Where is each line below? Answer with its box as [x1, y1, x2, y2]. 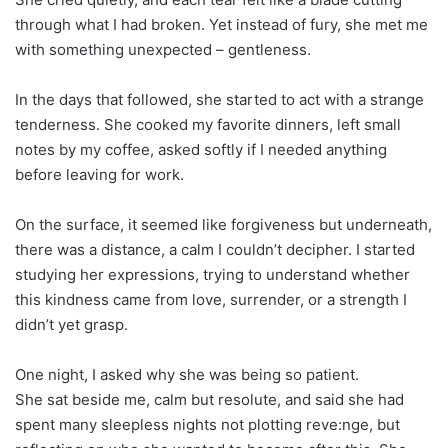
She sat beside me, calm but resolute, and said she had [15, 389, 404, 409]
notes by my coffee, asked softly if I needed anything [15, 139, 387, 159]
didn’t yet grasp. [15, 314, 128, 334]
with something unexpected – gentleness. [15, 39, 311, 59]
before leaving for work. [15, 164, 184, 184]
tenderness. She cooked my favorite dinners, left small [15, 114, 401, 134]
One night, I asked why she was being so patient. [15, 364, 359, 384]
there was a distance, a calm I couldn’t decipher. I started [15, 239, 415, 259]
